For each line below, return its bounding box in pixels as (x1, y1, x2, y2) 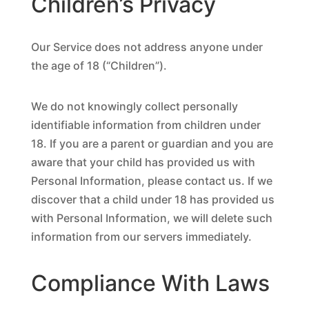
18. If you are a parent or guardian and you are (30, 137, 273, 150)
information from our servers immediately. (30, 230, 252, 243)
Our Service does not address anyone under (30, 40, 263, 54)
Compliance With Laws (30, 270, 270, 297)
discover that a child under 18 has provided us (30, 192, 275, 206)
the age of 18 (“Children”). (30, 59, 167, 72)
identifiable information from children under (30, 118, 261, 132)
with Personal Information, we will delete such (30, 211, 272, 225)
